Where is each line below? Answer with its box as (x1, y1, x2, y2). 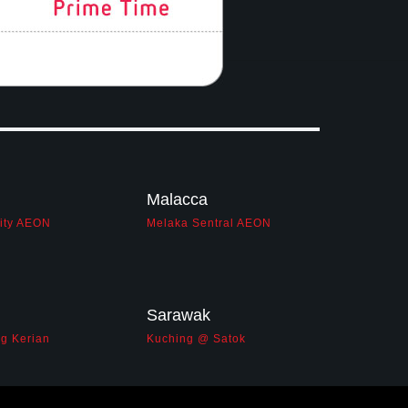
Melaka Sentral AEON (147, 217, 271, 229)
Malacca (147, 189, 208, 209)
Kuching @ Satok (147, 332, 246, 345)
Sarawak (147, 305, 210, 324)
